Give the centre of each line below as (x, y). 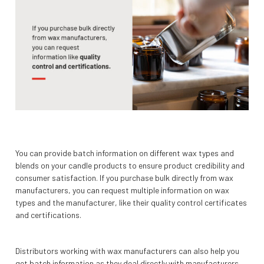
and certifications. (48, 215)
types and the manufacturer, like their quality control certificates (131, 203)
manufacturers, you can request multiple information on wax (122, 190)
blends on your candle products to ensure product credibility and (130, 166)
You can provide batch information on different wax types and (125, 153)
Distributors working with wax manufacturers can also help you (127, 251)
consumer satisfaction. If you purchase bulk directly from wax (124, 178)
